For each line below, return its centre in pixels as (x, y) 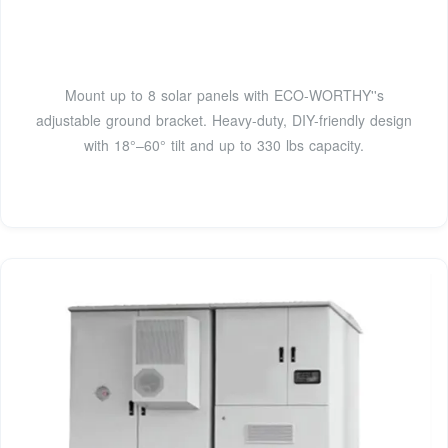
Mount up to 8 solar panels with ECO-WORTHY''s (224, 94)
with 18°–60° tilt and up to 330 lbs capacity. (224, 144)
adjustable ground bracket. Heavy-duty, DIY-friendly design (224, 119)
